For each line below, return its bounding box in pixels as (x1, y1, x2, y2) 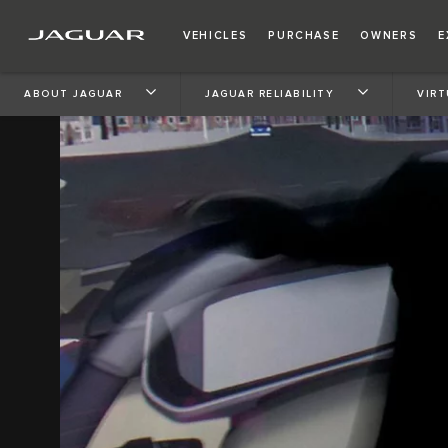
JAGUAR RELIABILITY (205, 88, 334, 99)
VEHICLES (183, 30, 248, 41)
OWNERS (360, 30, 418, 41)
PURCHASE (268, 30, 340, 41)
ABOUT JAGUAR (24, 88, 122, 99)
